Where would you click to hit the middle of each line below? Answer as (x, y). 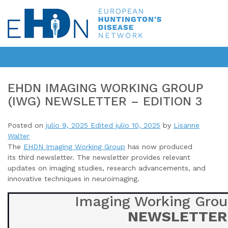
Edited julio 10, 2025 (124, 125)
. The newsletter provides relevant (131, 157)
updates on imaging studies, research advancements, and (107, 168)
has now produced (160, 147)
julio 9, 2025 (67, 125)
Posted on (27, 125)
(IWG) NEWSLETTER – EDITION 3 (105, 101)
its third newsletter (40, 157)
